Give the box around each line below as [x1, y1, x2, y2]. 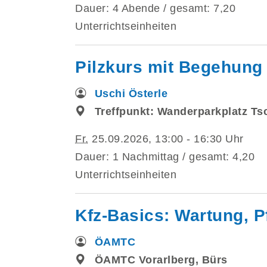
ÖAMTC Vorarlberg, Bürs [94, 253, 228, 266]
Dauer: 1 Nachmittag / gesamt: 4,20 [75, 150, 254, 163]
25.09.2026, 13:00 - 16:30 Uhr [88, 132, 244, 145]
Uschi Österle [94, 87, 168, 100]
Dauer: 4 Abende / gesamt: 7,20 [75, 2, 235, 14]
